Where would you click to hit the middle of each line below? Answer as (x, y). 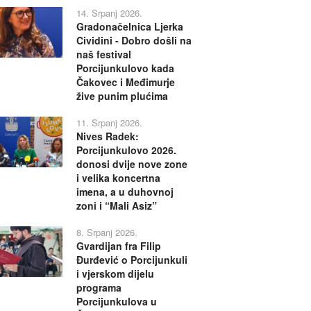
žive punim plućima (122, 95)
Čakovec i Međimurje (125, 82)
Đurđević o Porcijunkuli (132, 259)
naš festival (103, 54)
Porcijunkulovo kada (125, 68)
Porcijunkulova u (116, 301)
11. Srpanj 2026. (109, 122)
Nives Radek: (107, 136)
